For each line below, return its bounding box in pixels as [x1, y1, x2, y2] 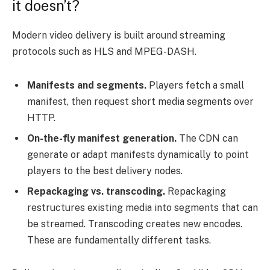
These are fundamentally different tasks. [27, 234, 211, 246]
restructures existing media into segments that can [27, 201, 258, 213]
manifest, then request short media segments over [27, 95, 254, 107]
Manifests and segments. [27, 79, 146, 91]
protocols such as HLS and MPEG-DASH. [12, 45, 196, 57]
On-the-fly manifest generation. [27, 132, 177, 144]
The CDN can [177, 132, 238, 144]
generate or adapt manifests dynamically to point [27, 148, 249, 160]
